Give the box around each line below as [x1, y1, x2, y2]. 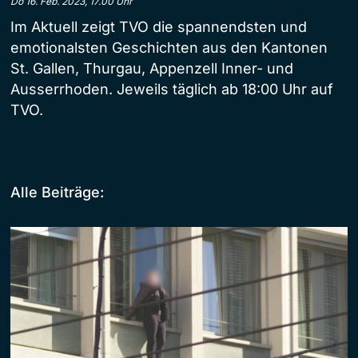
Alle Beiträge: [10, 183, 104, 201]
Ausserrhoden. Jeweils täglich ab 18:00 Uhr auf [10, 80, 333, 97]
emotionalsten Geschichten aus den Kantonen [10, 38, 328, 56]
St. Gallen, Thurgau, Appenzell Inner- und [10, 59, 293, 77]
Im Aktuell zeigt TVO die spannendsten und [10, 18, 307, 35]
